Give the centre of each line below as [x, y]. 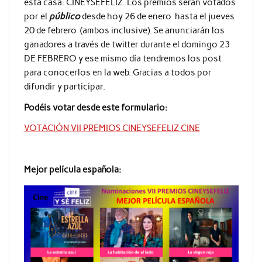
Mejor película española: [72, 169]
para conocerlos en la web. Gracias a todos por [118, 73]
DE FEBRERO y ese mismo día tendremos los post [123, 59]
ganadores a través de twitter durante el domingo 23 [127, 45]
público [64, 17]
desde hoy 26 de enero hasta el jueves [157, 17]
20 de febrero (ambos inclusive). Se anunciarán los [124, 31]
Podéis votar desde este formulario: [96, 107]
